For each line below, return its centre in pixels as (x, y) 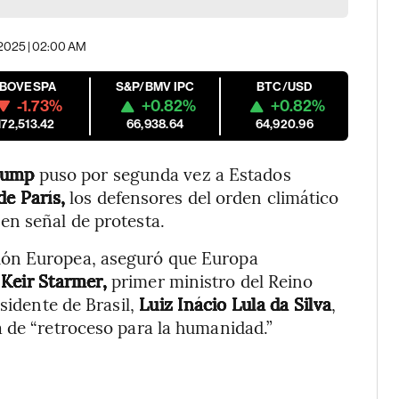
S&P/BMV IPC (155, 87)
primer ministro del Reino (210, 281)
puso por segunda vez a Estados (163, 174)
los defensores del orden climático (202, 197)
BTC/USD (284, 87)
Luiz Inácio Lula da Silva (233, 304)
